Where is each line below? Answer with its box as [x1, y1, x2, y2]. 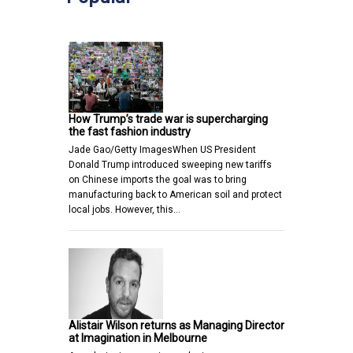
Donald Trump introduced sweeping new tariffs [69, 158, 272, 170]
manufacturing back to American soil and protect [69, 188, 282, 200]
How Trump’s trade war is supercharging [69, 112, 268, 125]
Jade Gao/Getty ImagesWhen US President [69, 143, 256, 155]
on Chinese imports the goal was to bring [69, 173, 247, 185]
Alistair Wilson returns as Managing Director [69, 318, 284, 332]
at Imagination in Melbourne [69, 331, 207, 344]
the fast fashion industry [69, 124, 191, 138]
